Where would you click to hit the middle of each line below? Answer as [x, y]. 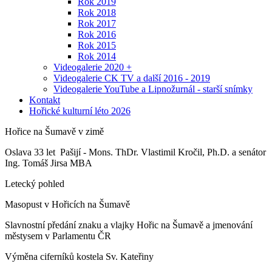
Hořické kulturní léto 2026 [80, 111]
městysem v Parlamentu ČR [58, 236]
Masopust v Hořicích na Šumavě [67, 204]
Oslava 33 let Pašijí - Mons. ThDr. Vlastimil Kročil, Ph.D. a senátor [135, 152]
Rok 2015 [97, 45]
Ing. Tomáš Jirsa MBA [49, 163]
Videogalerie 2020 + [93, 67]
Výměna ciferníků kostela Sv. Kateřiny [79, 257]
